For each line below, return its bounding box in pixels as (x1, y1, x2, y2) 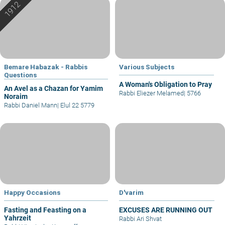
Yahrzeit (4, 214, 31, 222)
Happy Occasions (4, 188, 60, 197)
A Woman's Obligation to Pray (119, 80, 212, 88)
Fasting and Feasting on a (4, 206, 86, 214)
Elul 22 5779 (59, 101, 94, 109)
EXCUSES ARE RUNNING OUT (119, 206, 212, 214)
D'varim (119, 188, 144, 197)
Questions (4, 70, 37, 79)
